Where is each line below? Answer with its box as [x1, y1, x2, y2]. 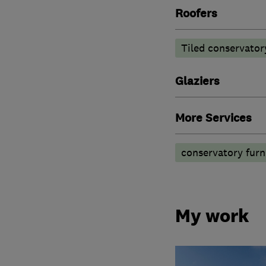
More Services [175, 110, 252, 126]
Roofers [175, 5, 217, 21]
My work [175, 204, 249, 227]
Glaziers [175, 73, 220, 89]
